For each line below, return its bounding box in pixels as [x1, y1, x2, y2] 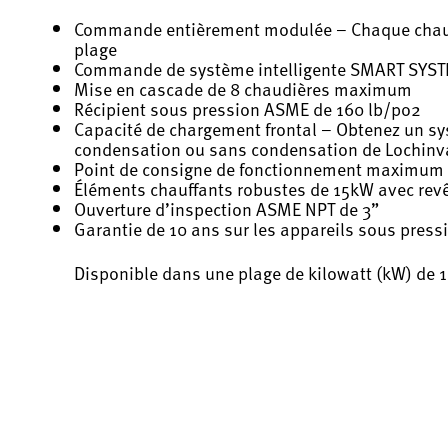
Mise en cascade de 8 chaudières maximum [74, 74, 412, 102]
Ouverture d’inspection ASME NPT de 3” [74, 194, 379, 222]
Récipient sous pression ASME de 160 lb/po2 [74, 94, 421, 122]
